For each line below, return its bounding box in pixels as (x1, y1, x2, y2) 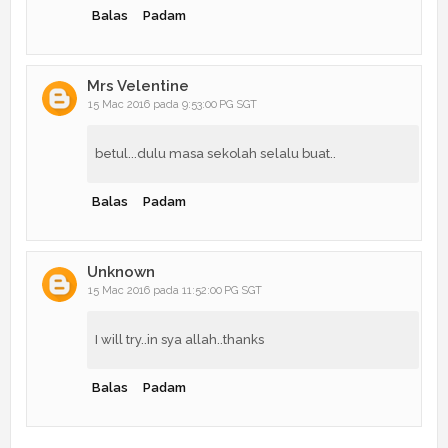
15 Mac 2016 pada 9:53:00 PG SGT (88, 97, 257, 111)
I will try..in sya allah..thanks (95, 331, 264, 347)
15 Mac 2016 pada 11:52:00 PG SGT (88, 283, 262, 297)
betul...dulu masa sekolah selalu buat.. (95, 145, 336, 161)
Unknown (87, 262, 155, 281)
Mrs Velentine (87, 76, 189, 95)
